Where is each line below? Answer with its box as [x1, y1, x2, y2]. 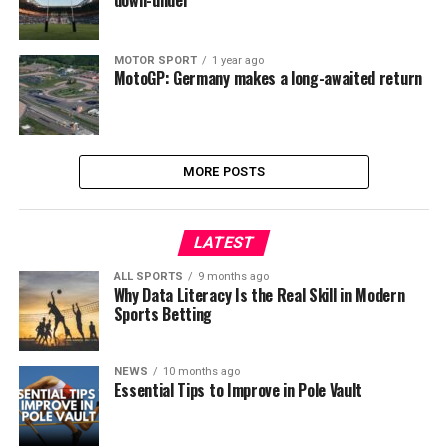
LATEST [191, 233, 257, 252]
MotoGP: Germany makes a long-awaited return [113, 66, 422, 90]
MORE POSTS [182, 164, 266, 179]
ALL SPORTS [113, 270, 183, 283]
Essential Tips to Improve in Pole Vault [113, 378, 363, 402]
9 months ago [197, 270, 269, 283]
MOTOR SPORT [113, 54, 197, 67]
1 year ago [211, 54, 264, 67]
